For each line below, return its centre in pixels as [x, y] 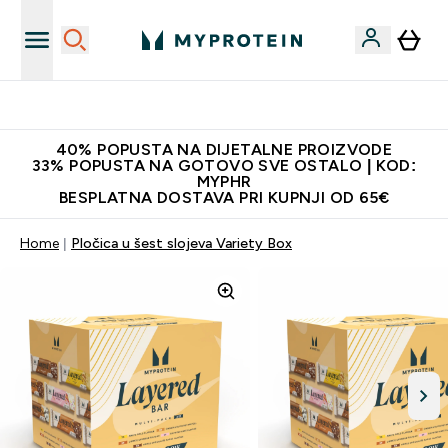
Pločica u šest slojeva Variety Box [181, 243]
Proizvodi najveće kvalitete [236, 105]
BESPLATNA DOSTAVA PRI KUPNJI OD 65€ [224, 197]
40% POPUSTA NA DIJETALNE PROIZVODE [224, 149]
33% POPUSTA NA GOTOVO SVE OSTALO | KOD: [224, 165]
